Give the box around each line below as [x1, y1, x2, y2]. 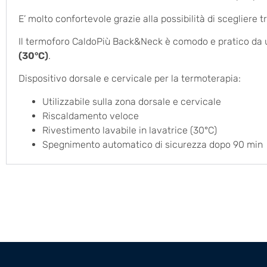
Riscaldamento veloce [42, 110, 139, 122]
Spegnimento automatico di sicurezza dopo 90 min [42, 138, 263, 150]
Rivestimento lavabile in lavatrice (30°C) [42, 124, 217, 136]
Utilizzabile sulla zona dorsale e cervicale [42, 95, 221, 107]
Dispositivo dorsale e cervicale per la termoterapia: [18, 73, 241, 85]
